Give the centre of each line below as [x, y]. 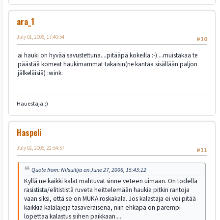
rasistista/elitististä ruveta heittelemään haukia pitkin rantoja [107, 190]
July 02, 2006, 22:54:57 [41, 148]
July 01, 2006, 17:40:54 [41, 37]
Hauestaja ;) [32, 104]
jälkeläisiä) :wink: [40, 73]
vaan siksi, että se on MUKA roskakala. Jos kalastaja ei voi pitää [110, 199]
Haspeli [29, 132]
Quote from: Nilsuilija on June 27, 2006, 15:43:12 [89, 170]
